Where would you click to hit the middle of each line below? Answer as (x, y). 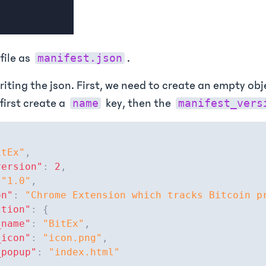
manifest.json (80, 58)
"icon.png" (72, 238)
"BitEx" (64, 224)
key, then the (138, 103)
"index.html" (84, 252)
